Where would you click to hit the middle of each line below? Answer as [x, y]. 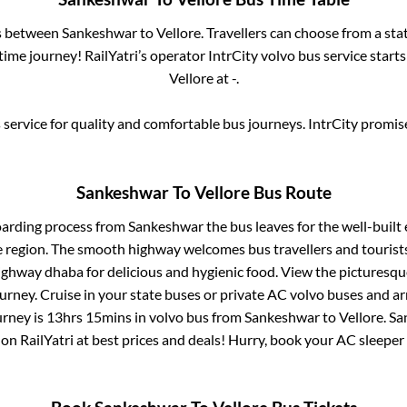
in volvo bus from [188, 316]
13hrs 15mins [89, 316]
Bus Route [290, 192]
